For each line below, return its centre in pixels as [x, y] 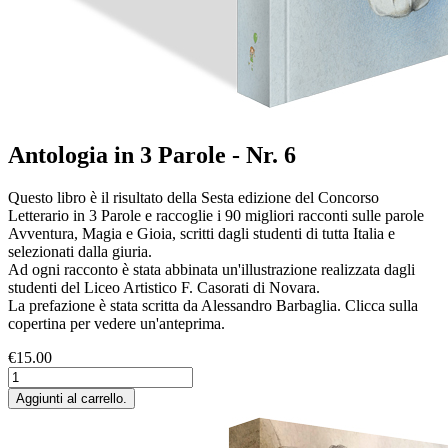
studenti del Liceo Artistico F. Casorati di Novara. [164, 288]
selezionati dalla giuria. [80, 252]
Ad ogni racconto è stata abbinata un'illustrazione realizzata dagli [211, 270]
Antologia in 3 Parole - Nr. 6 [152, 155]
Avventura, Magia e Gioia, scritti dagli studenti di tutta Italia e [201, 234]
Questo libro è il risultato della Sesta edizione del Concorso [193, 198]
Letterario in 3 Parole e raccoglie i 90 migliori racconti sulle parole [216, 216]
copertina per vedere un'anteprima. [116, 324]
